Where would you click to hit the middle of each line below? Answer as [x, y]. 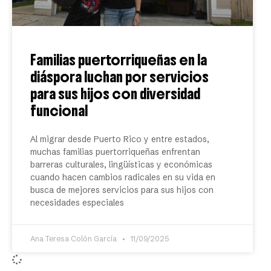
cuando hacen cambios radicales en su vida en [123, 177]
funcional [59, 111]
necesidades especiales [77, 203]
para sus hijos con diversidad [115, 94]
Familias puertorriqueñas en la [119, 60]
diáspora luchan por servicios [119, 77]
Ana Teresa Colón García [74, 239]
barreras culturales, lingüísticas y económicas [121, 165]
